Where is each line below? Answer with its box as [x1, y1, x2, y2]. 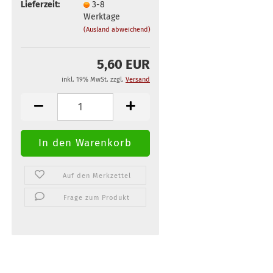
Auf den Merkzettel [62, 172, 131, 180]
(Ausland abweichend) [83, 25, 151, 34]
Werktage [83, 11, 121, 22]
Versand [126, 76, 150, 83]
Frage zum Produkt [63, 194, 130, 202]
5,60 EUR [97, 56, 150, 73]
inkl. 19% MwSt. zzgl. [62, 76, 126, 83]
